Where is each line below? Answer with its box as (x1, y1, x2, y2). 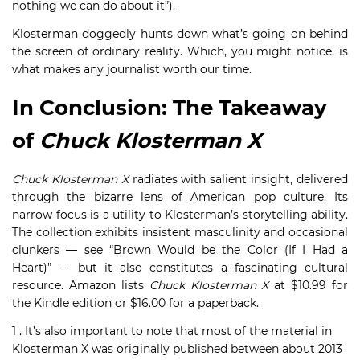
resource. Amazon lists (12, 278, 149, 292)
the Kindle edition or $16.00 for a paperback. (12, 296, 259, 310)
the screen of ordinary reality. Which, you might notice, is (12, 44, 348, 59)
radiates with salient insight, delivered (132, 172, 349, 186)
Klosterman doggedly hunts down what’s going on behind (12, 27, 348, 41)
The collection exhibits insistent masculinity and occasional (12, 225, 348, 239)
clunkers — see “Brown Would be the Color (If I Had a (12, 243, 348, 257)
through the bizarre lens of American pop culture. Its (12, 190, 348, 204)
